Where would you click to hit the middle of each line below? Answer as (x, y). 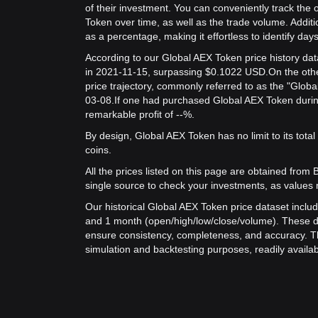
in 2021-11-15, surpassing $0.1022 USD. (177, 72)
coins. (98, 150)
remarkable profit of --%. (140, 114)
